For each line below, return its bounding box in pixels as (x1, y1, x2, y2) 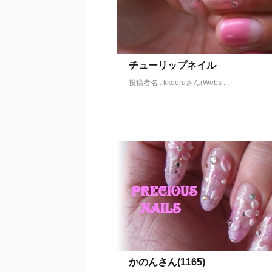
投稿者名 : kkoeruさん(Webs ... (129, 78, 229, 87)
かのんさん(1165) (129, 257, 205, 267)
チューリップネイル (129, 60, 216, 70)
